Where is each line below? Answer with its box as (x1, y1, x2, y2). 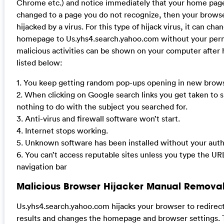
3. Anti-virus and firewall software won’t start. (16, 113, 180, 123)
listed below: (16, 57, 62, 67)
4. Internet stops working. (16, 125, 108, 135)
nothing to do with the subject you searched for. (16, 101, 187, 111)
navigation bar (16, 161, 67, 171)
